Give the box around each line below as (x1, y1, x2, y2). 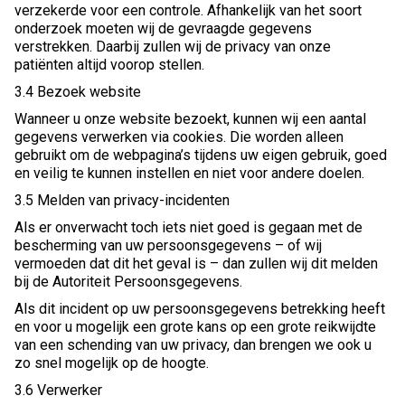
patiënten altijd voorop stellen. (14, 56, 204, 74)
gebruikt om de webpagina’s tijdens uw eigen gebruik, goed (14, 146, 387, 165)
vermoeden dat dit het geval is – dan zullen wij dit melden (14, 255, 378, 273)
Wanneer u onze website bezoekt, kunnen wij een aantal (14, 110, 366, 128)
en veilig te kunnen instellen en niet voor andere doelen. (14, 165, 364, 183)
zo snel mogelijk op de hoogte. (14, 354, 209, 372)
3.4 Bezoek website (14, 83, 141, 101)
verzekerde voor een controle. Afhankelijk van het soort (14, 2, 362, 20)
